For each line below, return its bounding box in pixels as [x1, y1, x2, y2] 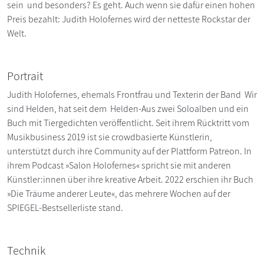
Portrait [7, 68, 43, 84]
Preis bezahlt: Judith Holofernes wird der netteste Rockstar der [7, 12, 250, 25]
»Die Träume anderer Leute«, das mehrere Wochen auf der [7, 187, 230, 200]
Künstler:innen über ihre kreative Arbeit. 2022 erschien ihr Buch [7, 173, 253, 186]
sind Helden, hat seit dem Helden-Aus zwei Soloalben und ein [7, 102, 249, 115]
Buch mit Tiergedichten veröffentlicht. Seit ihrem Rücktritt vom [7, 116, 249, 129]
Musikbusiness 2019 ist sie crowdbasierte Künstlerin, [7, 130, 212, 143]
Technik [7, 242, 45, 258]
